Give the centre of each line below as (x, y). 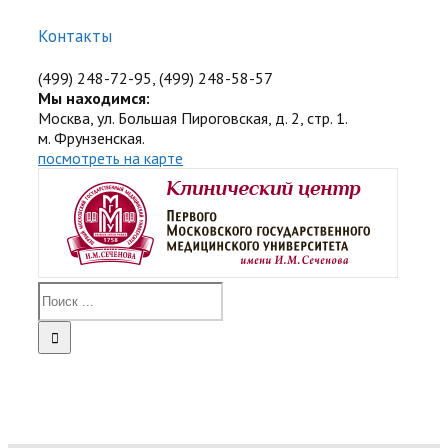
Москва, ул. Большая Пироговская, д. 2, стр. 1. (193, 118)
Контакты (75, 36)
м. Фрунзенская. (91, 138)
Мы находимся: (94, 98)
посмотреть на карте (110, 158)
